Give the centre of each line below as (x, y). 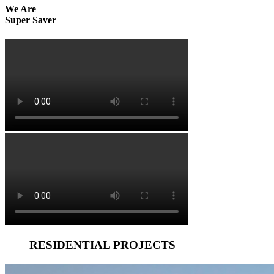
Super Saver (31, 20)
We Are (20, 9)
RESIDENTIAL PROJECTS (102, 245)
